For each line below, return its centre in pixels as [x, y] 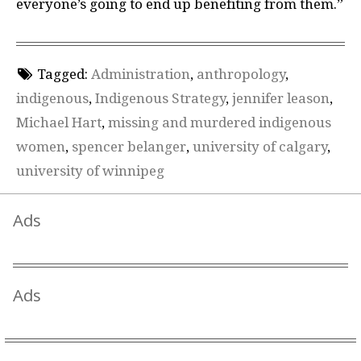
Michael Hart [59, 122]
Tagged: [62, 74]
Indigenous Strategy [160, 98]
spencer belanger [129, 147]
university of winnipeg [90, 171]
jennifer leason [281, 98]
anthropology [241, 74]
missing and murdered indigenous [220, 122]
